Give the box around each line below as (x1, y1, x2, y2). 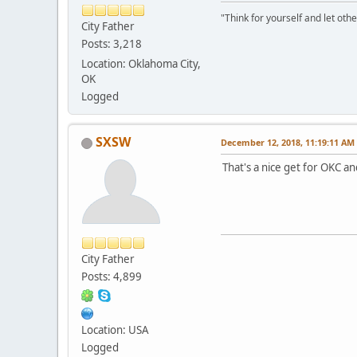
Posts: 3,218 (81, 37, 142, 52)
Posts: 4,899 (81, 269, 142, 284)
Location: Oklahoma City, (81, 57, 201, 72)
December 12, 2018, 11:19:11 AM (221, 136, 355, 149)
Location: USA (81, 323, 149, 338)
